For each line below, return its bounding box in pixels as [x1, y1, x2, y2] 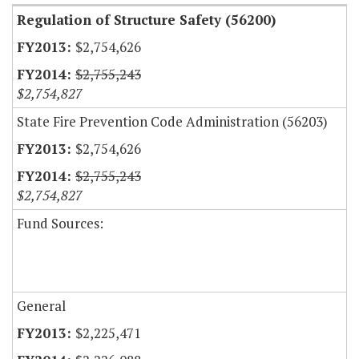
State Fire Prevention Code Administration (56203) [17, 112, 328, 131]
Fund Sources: [17, 214, 103, 233]
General [17, 296, 66, 316]
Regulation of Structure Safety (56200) [17, 10, 276, 30]
